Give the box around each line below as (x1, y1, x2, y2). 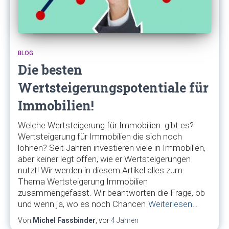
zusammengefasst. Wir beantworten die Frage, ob (18, 188, 205, 198)
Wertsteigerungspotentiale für (18, 79, 209, 96)
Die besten (18, 61, 82, 78)
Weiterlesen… (148, 199, 198, 209)
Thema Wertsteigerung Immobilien (18, 176, 148, 187)
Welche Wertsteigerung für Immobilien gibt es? (18, 120, 194, 130)
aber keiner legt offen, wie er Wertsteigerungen (18, 154, 191, 164)
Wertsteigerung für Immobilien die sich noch (18, 131, 182, 142)
